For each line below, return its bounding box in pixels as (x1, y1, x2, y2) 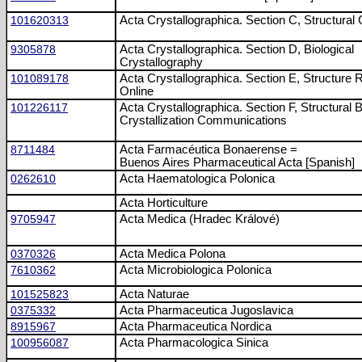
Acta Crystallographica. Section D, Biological (120, 43, 354, 56)
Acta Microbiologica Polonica (120, 263, 271, 276)
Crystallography (120, 56, 203, 69)
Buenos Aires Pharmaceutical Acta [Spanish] (120, 156, 355, 169)
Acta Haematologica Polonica (120, 172, 275, 185)
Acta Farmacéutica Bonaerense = (120, 143, 297, 156)
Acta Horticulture (120, 196, 208, 209)
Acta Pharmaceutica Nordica (120, 320, 271, 333)
